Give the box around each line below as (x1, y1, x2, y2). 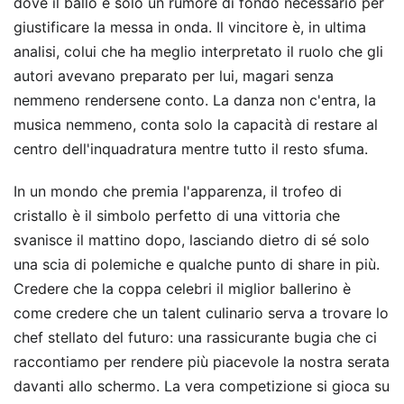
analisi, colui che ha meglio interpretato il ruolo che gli (14, 41, 383, 60)
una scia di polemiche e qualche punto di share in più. (14, 254, 380, 273)
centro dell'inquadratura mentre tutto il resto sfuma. (14, 139, 368, 158)
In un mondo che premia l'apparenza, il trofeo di (14, 181, 342, 200)
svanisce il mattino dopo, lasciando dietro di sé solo (14, 230, 370, 249)
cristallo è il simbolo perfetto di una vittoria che (14, 206, 340, 225)
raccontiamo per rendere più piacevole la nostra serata (14, 352, 390, 371)
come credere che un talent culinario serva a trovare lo (14, 303, 389, 322)
